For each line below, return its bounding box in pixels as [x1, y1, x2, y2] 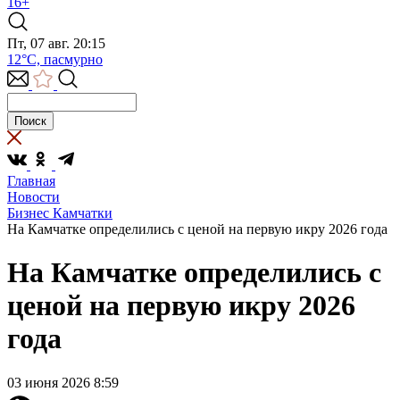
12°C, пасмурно [7, 52, 103, 67]
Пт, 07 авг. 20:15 [7, 36, 105, 51]
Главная [7, 173, 55, 188]
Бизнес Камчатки [7, 205, 112, 221]
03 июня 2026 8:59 [7, 374, 119, 390]
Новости [7, 189, 60, 204]
